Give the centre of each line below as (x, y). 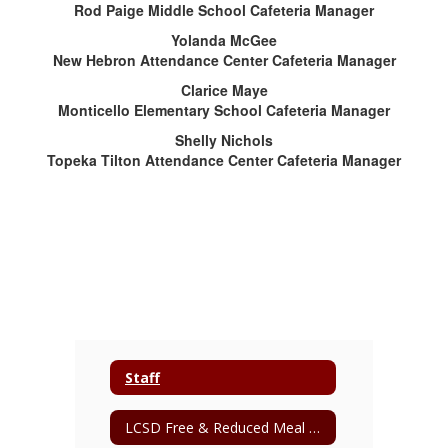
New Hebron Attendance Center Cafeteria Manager (224, 60)
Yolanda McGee (224, 40)
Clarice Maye (224, 90)
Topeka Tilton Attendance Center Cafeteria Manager (224, 160)
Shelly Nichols (224, 140)
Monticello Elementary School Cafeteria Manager (224, 110)
